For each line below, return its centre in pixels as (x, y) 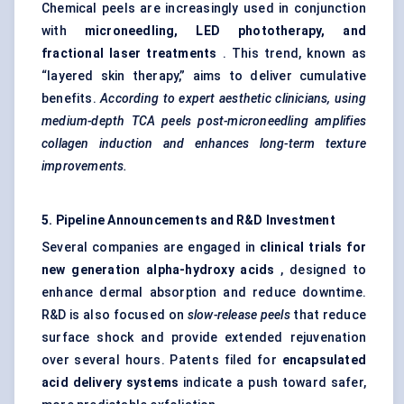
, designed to (320, 270)
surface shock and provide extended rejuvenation (204, 338)
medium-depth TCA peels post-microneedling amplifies (204, 121)
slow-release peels (239, 315)
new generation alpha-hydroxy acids (158, 270)
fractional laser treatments (129, 54)
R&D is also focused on (115, 315)
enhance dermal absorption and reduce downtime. (204, 293)
